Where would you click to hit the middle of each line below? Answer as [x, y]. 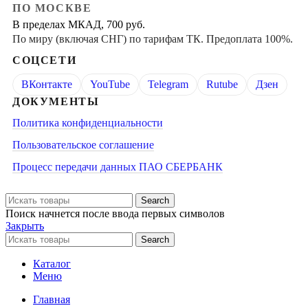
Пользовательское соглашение [83, 144]
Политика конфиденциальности [88, 122]
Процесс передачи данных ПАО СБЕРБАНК [118, 166]
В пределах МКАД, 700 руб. [79, 24]
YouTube [110, 84]
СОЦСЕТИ [45, 60]
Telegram [168, 84]
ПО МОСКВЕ [52, 8]
